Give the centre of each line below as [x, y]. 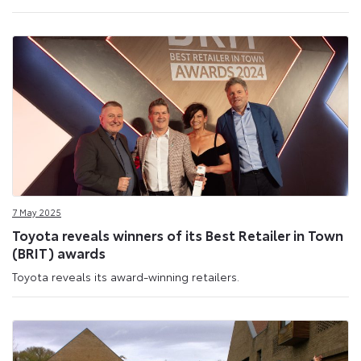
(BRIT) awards [59, 252]
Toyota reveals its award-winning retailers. [126, 277]
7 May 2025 [37, 212]
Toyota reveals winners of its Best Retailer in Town [178, 234]
